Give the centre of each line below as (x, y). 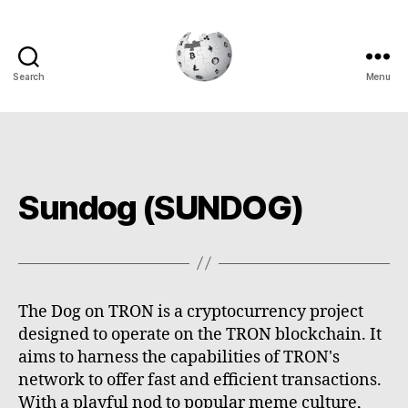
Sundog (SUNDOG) (161, 207)
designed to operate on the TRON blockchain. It (200, 334)
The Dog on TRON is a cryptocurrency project (191, 311)
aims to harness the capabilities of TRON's (179, 357)
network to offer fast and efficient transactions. (200, 380)
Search (29, 76)
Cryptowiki (244, 92)
